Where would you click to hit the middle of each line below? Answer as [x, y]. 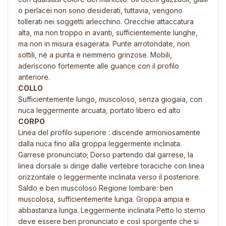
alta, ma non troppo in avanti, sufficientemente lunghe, [108, 32]
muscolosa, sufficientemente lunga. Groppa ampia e [104, 199]
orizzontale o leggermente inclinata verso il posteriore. [109, 177]
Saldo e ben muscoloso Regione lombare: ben [96, 188]
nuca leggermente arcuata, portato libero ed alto [99, 110]
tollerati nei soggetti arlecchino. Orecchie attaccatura [106, 21]
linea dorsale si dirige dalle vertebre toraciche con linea [111, 165]
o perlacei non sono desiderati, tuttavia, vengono [100, 10]
